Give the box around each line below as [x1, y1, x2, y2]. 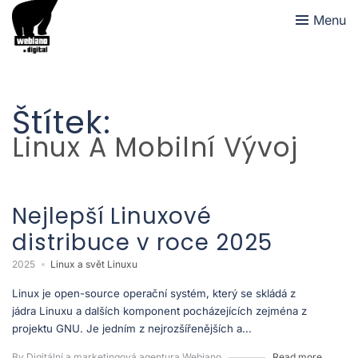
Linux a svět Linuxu [50, 257, 137, 270]
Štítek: [12, 100, 111, 145]
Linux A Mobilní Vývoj [12, 129, 298, 166]
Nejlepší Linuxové [12, 200, 212, 232]
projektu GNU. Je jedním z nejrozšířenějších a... [12, 321, 252, 335]
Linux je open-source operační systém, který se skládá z [12, 286, 296, 300]
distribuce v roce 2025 [12, 226, 272, 258]
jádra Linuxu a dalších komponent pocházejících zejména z [12, 304, 307, 317]
